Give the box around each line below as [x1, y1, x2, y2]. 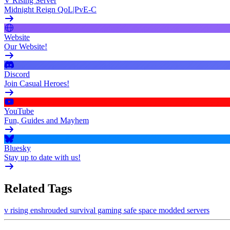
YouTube [4, 106, 34, 116]
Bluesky [4, 143, 31, 152]
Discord [4, 69, 30, 79]
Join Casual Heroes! [4, 79, 69, 88]
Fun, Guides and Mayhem [4, 116, 89, 125]
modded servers [159, 205, 209, 215]
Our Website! [4, 42, 47, 51]
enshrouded [30, 205, 70, 215]
